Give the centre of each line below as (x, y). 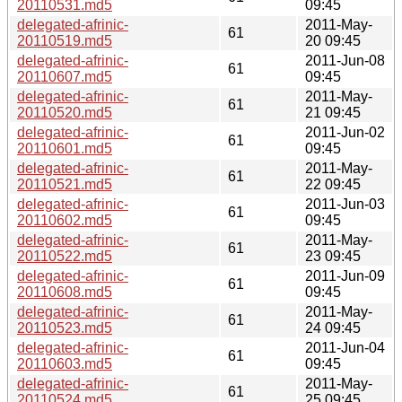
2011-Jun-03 (345, 204)
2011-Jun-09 (345, 275)
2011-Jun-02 (345, 132)
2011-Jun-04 (345, 347)
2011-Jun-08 (345, 60)
